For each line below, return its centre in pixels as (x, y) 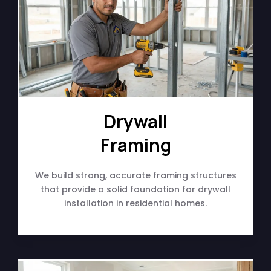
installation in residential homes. (135, 203)
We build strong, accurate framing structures (135, 175)
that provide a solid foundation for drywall (135, 189)
